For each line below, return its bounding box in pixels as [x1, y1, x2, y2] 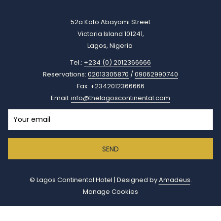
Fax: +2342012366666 [76, 81, 145, 91]
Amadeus [158, 175, 190, 185]
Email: [51, 93, 71, 103]
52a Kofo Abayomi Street [71, 17, 150, 27]
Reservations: [43, 70, 88, 79]
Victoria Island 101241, [77, 29, 144, 39]
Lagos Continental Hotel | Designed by [36, 175, 159, 185]
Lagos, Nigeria [87, 41, 134, 51]
